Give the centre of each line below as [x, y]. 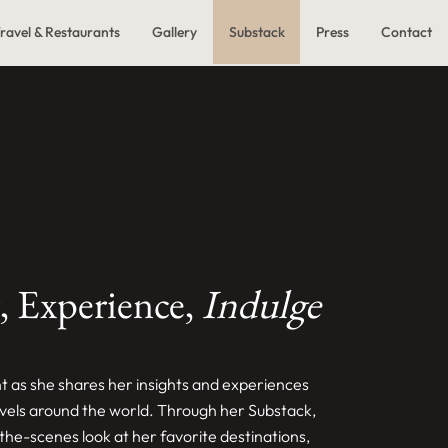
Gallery [174, 32]
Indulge [261, 304]
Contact [407, 32]
